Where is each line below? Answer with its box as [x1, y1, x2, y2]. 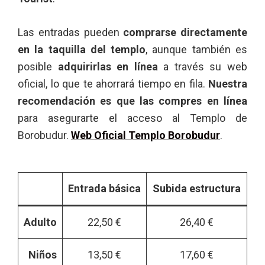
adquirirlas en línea [57, 60, 158, 73]
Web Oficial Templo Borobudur [71, 129, 220, 142]
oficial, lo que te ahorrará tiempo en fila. [18, 77, 208, 91]
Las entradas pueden [18, 26, 124, 39]
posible [18, 60, 58, 73]
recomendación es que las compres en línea [18, 95, 247, 108]
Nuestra [208, 77, 247, 91]
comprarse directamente [123, 26, 247, 39]
